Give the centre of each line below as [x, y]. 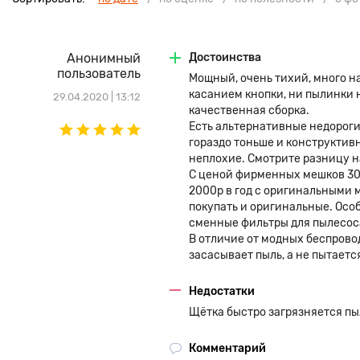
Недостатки [222, 291]
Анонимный [104, 58]
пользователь [99, 74]
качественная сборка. [249, 110]
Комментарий [227, 348]
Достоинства [225, 57]
